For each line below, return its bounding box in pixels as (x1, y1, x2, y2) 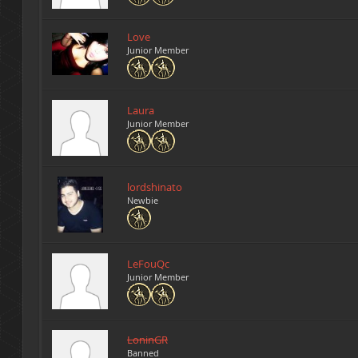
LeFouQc (127, 256, 169, 271)
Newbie (127, 193, 158, 206)
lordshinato (127, 179, 182, 194)
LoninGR (127, 332, 168, 347)
